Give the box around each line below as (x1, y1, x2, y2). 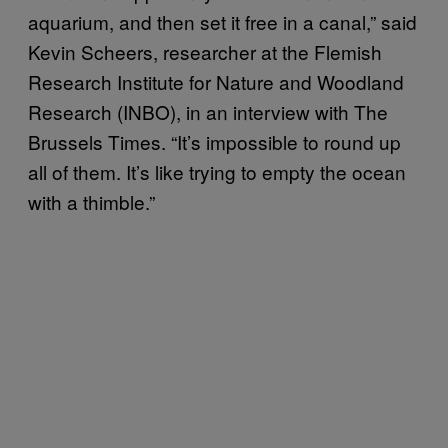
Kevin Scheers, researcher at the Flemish (28, 37, 382, 65)
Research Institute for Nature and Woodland (28, 67, 404, 95)
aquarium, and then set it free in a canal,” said (28, 7, 417, 35)
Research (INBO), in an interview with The (28, 97, 388, 125)
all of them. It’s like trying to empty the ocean (28, 157, 406, 185)
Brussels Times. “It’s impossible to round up (28, 127, 401, 155)
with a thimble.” (28, 187, 155, 215)
